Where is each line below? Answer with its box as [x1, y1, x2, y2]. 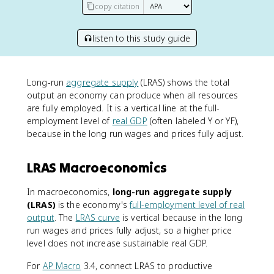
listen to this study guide [92, 32, 190, 44]
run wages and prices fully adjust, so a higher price [27, 224, 232, 236]
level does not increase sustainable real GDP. [27, 237, 207, 249]
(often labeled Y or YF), [147, 115, 239, 127]
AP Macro [42, 260, 81, 272]
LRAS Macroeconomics [27, 159, 167, 176]
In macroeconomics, [27, 186, 113, 198]
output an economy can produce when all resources [27, 89, 239, 101]
